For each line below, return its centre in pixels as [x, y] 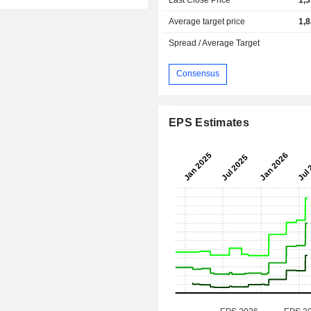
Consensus [198, 74]
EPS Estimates [209, 122]
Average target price [207, 21]
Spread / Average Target [215, 43]
